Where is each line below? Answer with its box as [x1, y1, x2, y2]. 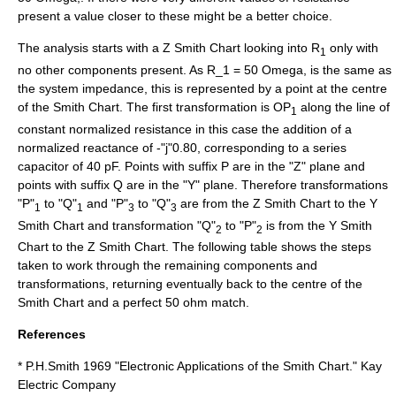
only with [326, 41, 378, 56]
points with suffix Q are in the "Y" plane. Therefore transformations [18, 177, 388, 192]
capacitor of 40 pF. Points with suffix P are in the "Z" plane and [18, 158, 365, 173]
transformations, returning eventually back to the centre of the [18, 277, 362, 292]
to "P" [222, 217, 256, 232]
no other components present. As [18, 62, 207, 77]
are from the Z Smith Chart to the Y [177, 195, 377, 210]
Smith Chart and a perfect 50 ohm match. [18, 295, 249, 310]
